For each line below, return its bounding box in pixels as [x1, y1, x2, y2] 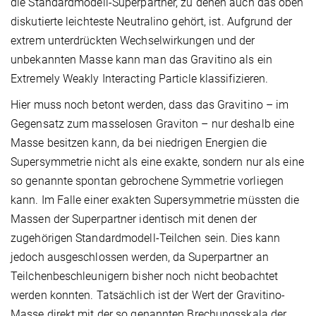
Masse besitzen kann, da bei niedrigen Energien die [11, 136, 267, 150]
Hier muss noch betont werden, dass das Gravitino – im [11, 98, 289, 112]
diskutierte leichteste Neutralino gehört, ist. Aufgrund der [11, 15, 292, 29]
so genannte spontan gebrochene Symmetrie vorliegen [11, 174, 284, 188]
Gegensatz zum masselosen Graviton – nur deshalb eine [11, 117, 295, 131]
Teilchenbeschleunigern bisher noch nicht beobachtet [11, 269, 279, 284]
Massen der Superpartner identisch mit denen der [11, 212, 257, 226]
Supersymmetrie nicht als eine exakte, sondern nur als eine [11, 155, 304, 169]
